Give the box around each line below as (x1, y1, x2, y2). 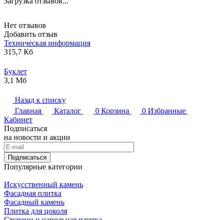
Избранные (148, 106, 186, 115)
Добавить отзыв (4, 29, 57, 38)
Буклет (4, 67, 27, 76)
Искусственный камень (4, 180, 83, 189)
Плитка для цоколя (4, 206, 67, 215)
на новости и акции (4, 133, 70, 141)
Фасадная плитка (4, 189, 61, 197)
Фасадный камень (4, 197, 64, 206)
